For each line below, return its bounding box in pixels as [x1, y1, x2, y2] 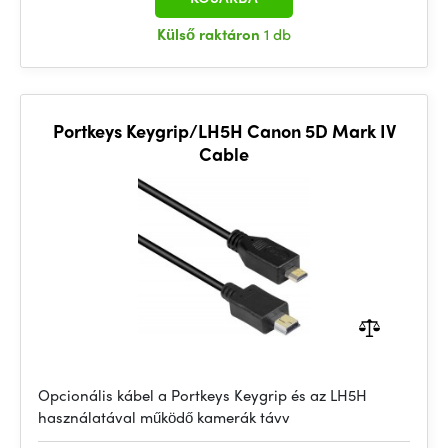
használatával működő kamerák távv [38, 406, 290, 428]
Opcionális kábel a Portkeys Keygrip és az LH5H [38, 384, 367, 406]
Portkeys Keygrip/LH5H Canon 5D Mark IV [52, 118, 396, 143]
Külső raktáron [157, 23, 264, 45]
